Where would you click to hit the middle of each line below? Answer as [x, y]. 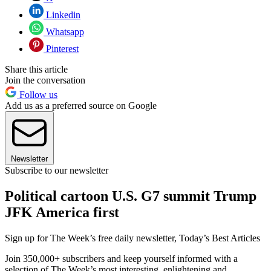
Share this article [36, 70]
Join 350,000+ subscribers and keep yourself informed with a [121, 259]
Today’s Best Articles [220, 238]
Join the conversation [45, 80]
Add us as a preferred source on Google [81, 106]
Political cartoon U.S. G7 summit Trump [131, 196]
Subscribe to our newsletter [57, 171]
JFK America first [62, 213]
